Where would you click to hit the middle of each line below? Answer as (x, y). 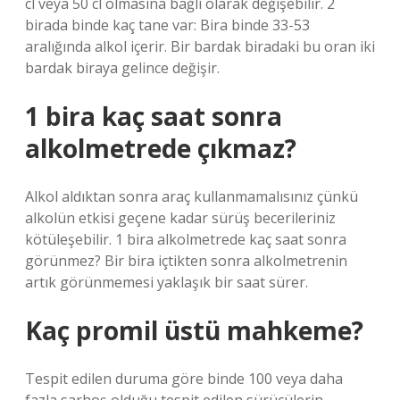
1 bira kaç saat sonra (154, 116)
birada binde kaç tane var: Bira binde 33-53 (167, 25)
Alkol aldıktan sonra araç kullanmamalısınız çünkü (192, 196)
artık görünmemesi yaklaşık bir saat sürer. (167, 282)
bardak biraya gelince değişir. (122, 68)
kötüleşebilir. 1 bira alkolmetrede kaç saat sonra (186, 239)
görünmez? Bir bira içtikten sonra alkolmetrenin (186, 261)
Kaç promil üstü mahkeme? (194, 330)
